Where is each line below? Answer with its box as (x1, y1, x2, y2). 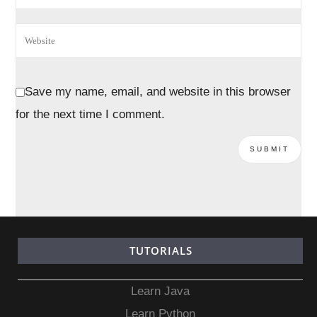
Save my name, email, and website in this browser (25, 85, 292, 99)
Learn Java (131, 284, 190, 298)
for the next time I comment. (16, 108, 166, 122)
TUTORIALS (129, 243, 192, 258)
